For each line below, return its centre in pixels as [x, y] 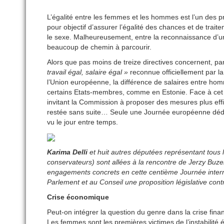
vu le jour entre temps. [82, 122]
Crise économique [78, 197]
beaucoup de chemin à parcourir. [99, 47]
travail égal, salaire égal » [87, 72]
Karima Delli [67, 152]
